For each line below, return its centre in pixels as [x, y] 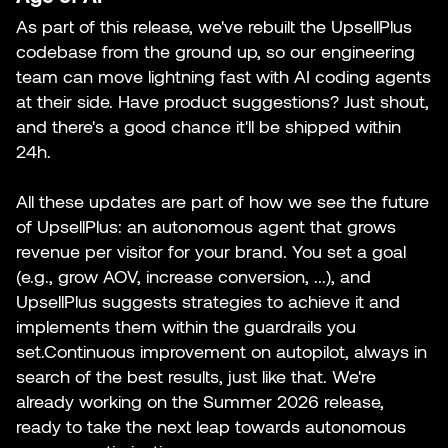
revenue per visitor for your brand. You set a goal [211, 251]
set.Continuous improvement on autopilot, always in [221, 351]
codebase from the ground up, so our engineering [215, 51]
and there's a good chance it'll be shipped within [208, 126]
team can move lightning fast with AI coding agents [223, 76]
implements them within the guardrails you [186, 326]
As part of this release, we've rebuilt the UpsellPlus [214, 26]
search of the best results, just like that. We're [196, 376]
